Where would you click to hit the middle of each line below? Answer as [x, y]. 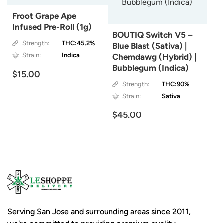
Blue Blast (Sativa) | [149, 46]
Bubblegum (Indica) [150, 68]
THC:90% [175, 84]
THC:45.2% [78, 43]
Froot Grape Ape [44, 16]
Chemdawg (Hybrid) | [154, 57]
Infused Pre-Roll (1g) [52, 27]
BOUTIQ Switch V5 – [152, 35]
